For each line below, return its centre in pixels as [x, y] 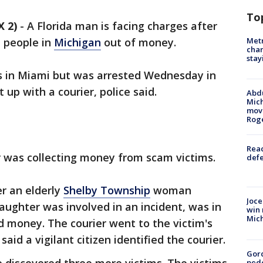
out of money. [139, 43]
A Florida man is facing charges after [122, 26]
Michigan [77, 43]
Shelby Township [107, 190]
